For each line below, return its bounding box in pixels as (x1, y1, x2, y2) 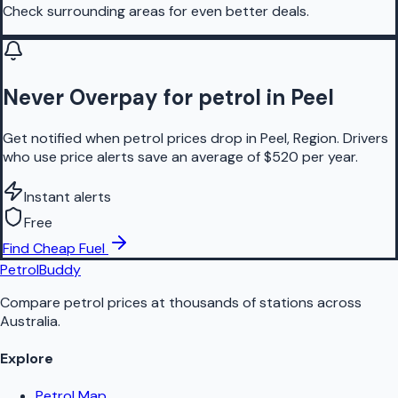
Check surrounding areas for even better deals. (3, 2, 309, 20)
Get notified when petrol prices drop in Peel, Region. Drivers (3, 128, 388, 147)
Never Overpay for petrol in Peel (3, 83, 334, 111)
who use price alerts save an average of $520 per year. (3, 147, 358, 166)
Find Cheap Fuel (3, 238, 105, 258)
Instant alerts (24, 187, 111, 206)
